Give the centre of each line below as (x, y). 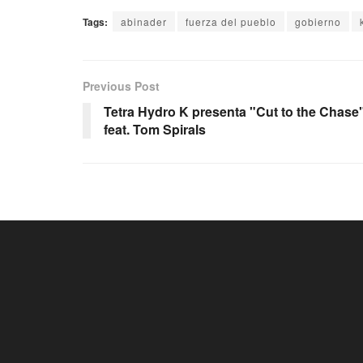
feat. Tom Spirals (155, 130)
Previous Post (121, 86)
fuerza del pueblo (231, 22)
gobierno (318, 22)
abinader (144, 22)
